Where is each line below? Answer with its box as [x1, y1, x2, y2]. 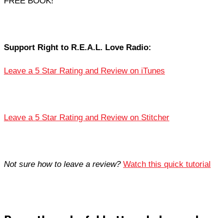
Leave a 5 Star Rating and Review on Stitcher [4, 113, 169, 123]
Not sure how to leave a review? [4, 160, 121, 169]
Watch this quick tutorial [123, 160, 211, 169]
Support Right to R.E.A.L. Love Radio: [4, 43, 151, 53]
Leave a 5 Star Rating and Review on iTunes [4, 66, 165, 76]
